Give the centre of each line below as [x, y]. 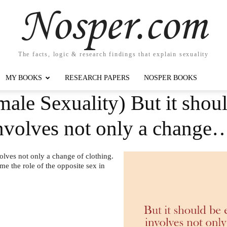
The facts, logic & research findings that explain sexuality [113, 54]
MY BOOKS [24, 78]
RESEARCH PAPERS [97, 78]
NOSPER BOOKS [171, 78]
